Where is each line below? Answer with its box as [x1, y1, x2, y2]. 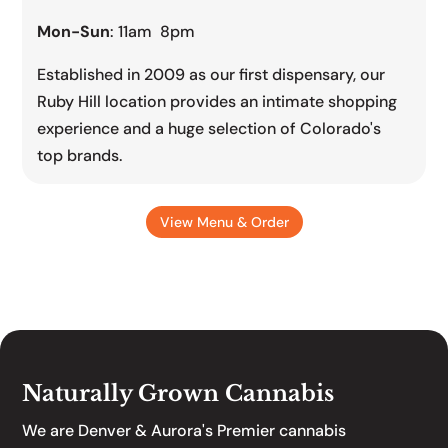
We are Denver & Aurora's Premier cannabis [22, 419, 347, 441]
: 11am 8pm [110, 21, 196, 43]
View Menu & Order [159, 212, 289, 231]
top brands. [37, 145, 123, 167]
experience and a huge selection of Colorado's [37, 118, 382, 140]
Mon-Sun [37, 21, 111, 43]
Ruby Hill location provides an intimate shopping [37, 91, 398, 113]
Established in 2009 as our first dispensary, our [37, 64, 386, 86]
